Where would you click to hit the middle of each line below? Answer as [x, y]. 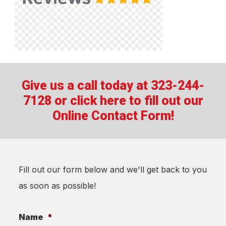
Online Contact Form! [113, 116]
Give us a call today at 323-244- [113, 85]
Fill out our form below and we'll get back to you [113, 169]
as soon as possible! [57, 185]
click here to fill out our [136, 100]
